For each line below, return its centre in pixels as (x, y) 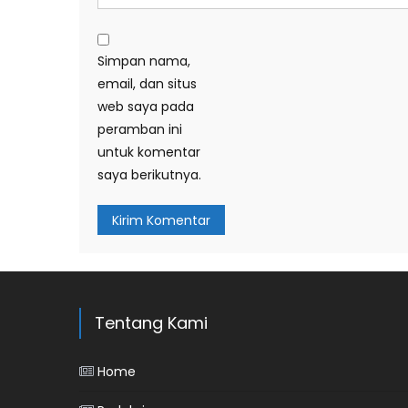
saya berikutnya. (149, 175)
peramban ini (140, 129)
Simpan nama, (144, 61)
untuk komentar (149, 152)
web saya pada (146, 107)
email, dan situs (147, 84)
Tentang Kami (152, 323)
